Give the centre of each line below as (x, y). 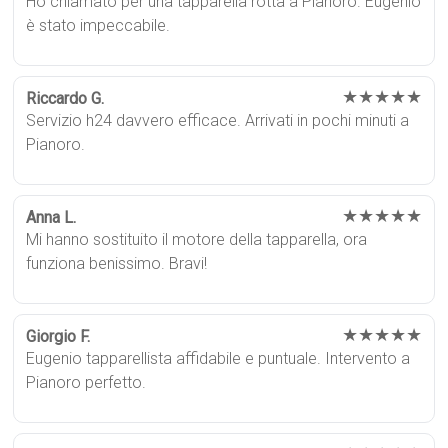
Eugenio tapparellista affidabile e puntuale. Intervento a (218, 358)
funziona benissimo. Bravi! (117, 263)
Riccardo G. (65, 98)
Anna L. (51, 217)
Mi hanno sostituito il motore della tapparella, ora (197, 239)
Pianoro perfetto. (86, 382)
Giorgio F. (58, 336)
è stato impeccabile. (98, 25)
